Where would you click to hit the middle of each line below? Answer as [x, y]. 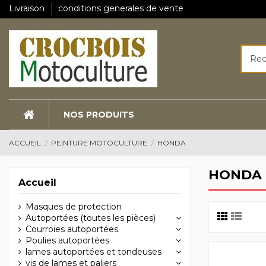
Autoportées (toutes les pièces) [91, 218]
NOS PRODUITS [99, 115]
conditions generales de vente [121, 9]
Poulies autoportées [67, 240]
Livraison [28, 9]
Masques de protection [74, 206]
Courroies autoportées [72, 229]
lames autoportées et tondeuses [94, 251]
